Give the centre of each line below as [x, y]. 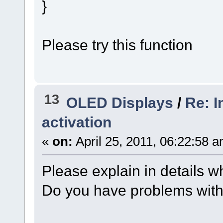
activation [76, 122]
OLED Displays [122, 102]
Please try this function [117, 45]
